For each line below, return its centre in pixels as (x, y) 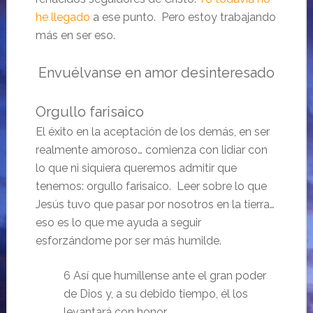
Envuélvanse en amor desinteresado (156, 73)
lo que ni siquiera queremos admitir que (136, 168)
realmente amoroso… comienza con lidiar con (151, 150)
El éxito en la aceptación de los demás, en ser (152, 132)
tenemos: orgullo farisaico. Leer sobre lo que (151, 187)
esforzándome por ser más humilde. (128, 241)
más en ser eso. (75, 36)
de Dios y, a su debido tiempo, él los (155, 294)
